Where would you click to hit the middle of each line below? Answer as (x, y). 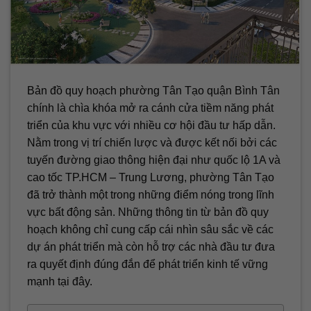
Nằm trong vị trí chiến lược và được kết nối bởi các (152, 142)
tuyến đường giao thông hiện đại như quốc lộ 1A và (154, 160)
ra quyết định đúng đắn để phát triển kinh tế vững (148, 264)
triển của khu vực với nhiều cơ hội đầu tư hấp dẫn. (151, 125)
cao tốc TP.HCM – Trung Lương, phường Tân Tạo (151, 177)
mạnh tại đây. (60, 281)
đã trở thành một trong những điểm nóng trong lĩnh (151, 194)
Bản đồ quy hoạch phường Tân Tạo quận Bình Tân (153, 90)
